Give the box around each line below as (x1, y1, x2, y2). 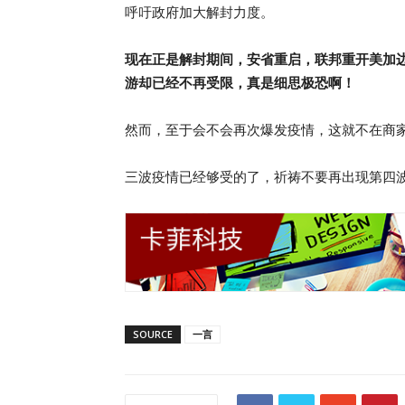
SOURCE (133, 327, 173, 341)
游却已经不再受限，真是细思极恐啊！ (125, 75, 355, 90)
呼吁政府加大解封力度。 (125, 5, 274, 20)
